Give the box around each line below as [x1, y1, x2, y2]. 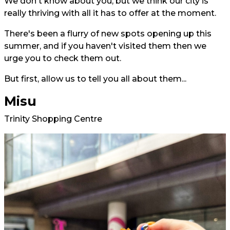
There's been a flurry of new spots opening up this [4, 28, 212, 39]
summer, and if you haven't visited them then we [4, 41, 206, 51]
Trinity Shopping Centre [4, 113, 102, 124]
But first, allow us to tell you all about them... [4, 73, 186, 84]
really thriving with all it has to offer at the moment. [4, 8, 216, 18]
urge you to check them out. [4, 53, 121, 63]
